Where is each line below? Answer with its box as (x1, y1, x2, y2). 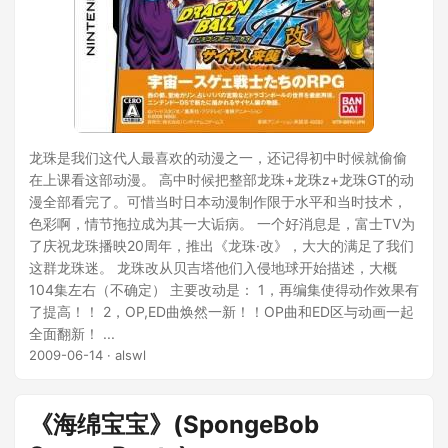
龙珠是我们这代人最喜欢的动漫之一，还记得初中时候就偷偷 (29, 149, 407, 166)
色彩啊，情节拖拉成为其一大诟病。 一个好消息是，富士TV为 (29, 215, 415, 232)
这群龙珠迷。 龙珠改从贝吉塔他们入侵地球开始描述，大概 (29, 259, 397, 276)
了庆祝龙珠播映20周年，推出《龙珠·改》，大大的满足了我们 (29, 237, 414, 254)
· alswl (103, 347, 146, 363)
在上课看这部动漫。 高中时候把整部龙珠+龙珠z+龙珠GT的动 (29, 171, 414, 188)
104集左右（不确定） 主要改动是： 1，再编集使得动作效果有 (29, 281, 419, 298)
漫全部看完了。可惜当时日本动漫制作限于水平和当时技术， (29, 193, 407, 210)
